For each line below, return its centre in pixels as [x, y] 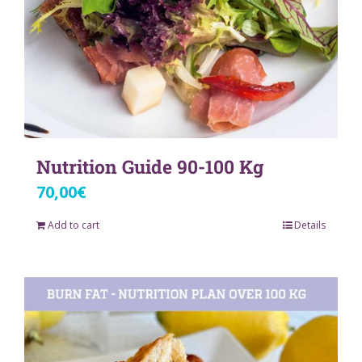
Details [310, 225]
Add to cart [74, 225]
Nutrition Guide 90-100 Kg [150, 166]
